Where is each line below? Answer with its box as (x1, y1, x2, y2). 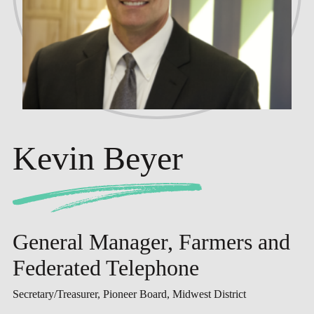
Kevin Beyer (12, 139, 183, 177)
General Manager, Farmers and (12, 229, 290, 255)
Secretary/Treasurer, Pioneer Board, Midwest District (12, 288, 246, 301)
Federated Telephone (12, 255, 199, 281)
